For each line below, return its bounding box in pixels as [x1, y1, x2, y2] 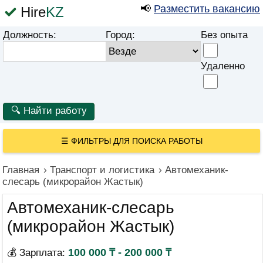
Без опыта [201, 29, 248, 41]
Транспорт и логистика [50, 164, 154, 176]
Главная [2, 164, 39, 176]
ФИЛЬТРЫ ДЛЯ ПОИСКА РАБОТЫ [70, 136, 203, 146]
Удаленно [201, 60, 245, 72]
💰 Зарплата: [7, 247, 68, 258]
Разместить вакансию [154, 3, 260, 15]
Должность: [3, 29, 56, 41]
